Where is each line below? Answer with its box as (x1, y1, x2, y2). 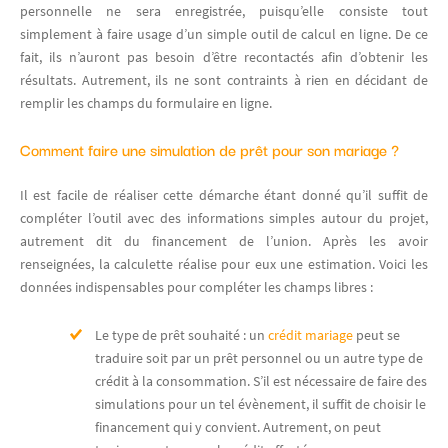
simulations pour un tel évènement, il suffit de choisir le (95, 394, 426, 413)
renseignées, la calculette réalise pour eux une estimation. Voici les (20, 254, 428, 273)
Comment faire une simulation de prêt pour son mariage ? (20, 136, 399, 161)
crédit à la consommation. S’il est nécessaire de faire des (95, 371, 427, 390)
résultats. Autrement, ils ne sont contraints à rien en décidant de (20, 70, 428, 89)
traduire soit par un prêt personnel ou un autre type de (95, 348, 423, 367)
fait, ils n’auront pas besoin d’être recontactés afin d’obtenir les (20, 47, 428, 66)
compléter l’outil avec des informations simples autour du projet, (20, 208, 428, 227)
